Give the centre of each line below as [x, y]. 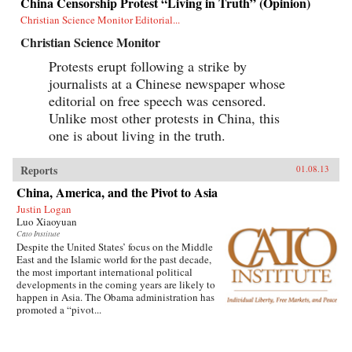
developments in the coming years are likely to [116, 284]
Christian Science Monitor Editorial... [100, 19]
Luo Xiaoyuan [47, 221]
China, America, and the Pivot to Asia [117, 192]
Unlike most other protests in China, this [164, 117]
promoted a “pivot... [59, 309]
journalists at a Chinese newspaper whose [167, 83]
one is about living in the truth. [137, 135]
